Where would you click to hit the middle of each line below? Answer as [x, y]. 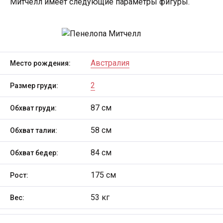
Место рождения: [40, 63]
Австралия [110, 63]
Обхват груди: [33, 108]
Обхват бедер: [34, 153]
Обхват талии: [34, 130]
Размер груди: [34, 85]
